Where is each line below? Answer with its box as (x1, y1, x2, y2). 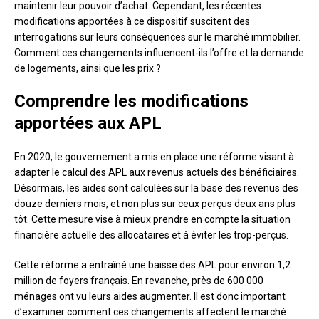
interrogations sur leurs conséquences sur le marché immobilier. (14, 31, 300, 43)
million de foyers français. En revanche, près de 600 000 (14, 275, 263, 287)
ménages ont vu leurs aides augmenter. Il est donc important (14, 291, 286, 303)
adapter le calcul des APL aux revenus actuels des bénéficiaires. (14, 167, 299, 179)
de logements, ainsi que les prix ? (14, 63, 161, 75)
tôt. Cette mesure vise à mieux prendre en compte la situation (14, 214, 291, 226)
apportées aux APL (14, 113, 162, 134)
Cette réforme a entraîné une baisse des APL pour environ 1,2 (14, 259, 291, 271)
